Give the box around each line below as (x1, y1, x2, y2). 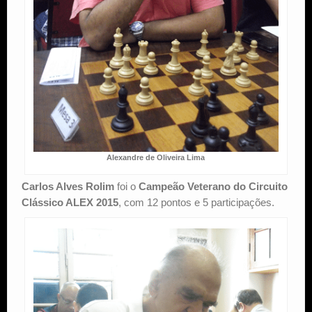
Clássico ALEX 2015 (22, 196, 118, 208)
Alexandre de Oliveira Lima (107, 153, 205, 162)
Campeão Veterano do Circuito (139, 180, 288, 192)
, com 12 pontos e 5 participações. (118, 196, 274, 208)
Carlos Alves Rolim (22, 180, 114, 192)
